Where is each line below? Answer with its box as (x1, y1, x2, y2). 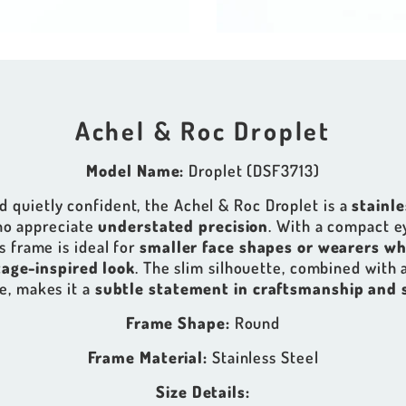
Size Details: (156, 382, 250, 402)
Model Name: (86, 160, 185, 181)
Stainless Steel (208, 347, 319, 368)
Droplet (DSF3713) (184, 160, 320, 181)
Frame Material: (87, 347, 208, 368)
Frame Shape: (125, 313, 230, 333)
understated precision (98, 216, 269, 237)
